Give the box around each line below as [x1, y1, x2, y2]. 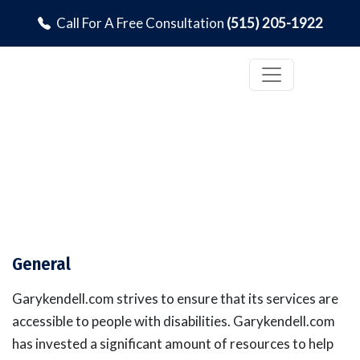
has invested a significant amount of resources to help [12, 335, 333, 352]
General [12, 253, 71, 275]
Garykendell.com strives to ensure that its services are [12, 290, 338, 307]
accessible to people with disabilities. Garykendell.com [12, 313, 335, 329]
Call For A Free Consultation [55, 14, 227, 31]
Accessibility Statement [55, 153, 305, 181]
